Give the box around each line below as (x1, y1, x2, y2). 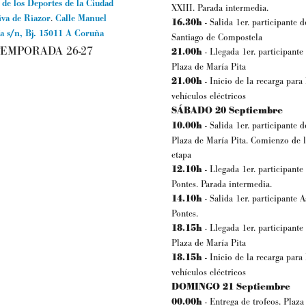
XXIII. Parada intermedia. (171, 2, 268, 14)
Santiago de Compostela (171, 31, 262, 44)
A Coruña (65, 27, 104, 40)
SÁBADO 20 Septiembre (171, 105, 283, 117)
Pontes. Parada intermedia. (171, 178, 272, 191)
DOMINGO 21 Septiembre (171, 281, 290, 294)
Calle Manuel (55, 12, 107, 25)
